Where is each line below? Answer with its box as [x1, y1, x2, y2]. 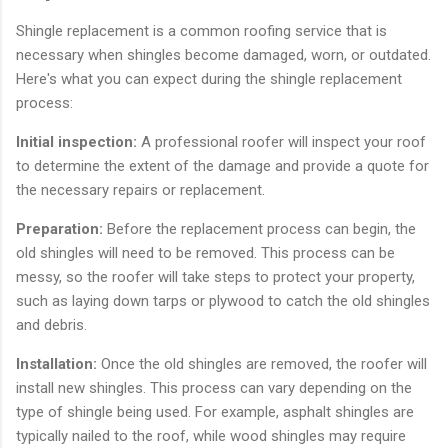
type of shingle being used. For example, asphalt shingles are [16, 402, 414, 421]
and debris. [16, 315, 87, 334]
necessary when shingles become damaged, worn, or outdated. [16, 45, 431, 64]
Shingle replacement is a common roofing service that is [16, 21, 387, 40]
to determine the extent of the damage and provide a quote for [16, 156, 429, 175]
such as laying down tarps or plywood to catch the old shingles [16, 291, 430, 310]
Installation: [16, 354, 101, 373]
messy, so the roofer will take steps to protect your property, [16, 267, 415, 286]
